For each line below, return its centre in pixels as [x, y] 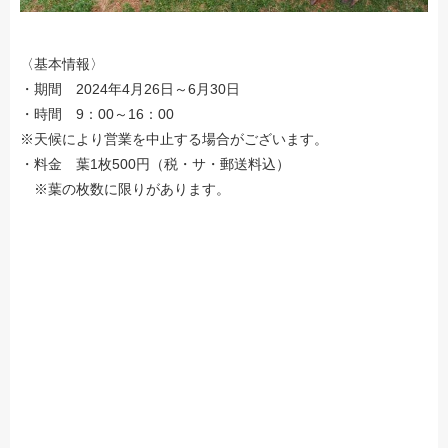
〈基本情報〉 [62, 63]
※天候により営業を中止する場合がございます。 [174, 138]
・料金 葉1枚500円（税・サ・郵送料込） [155, 163]
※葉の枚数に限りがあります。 [125, 188]
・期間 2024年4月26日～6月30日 [130, 88]
